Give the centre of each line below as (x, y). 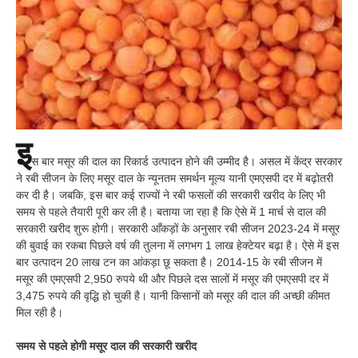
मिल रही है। (40, 312)
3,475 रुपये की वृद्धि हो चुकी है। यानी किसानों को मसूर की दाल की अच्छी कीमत (173, 295)
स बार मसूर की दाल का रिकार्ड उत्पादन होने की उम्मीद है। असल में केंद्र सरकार (187, 161)
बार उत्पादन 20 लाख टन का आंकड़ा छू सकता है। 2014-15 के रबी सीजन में (169, 262)
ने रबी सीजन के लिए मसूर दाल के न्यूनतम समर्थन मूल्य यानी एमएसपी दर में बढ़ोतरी (175, 178)
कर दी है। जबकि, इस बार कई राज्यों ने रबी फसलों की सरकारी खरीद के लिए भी (171, 195)
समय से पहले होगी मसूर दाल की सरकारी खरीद (106, 346)
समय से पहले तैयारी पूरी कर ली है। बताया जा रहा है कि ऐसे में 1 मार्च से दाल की (171, 211)
